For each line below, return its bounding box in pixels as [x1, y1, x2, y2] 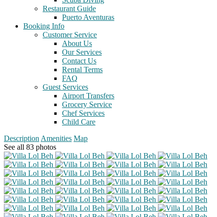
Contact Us [62, 57, 96, 65]
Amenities [41, 134, 72, 143]
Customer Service [43, 31, 97, 39]
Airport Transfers [62, 92, 114, 100]
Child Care [62, 118, 95, 126]
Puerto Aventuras [62, 13, 114, 22]
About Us [62, 39, 92, 48]
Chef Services [62, 109, 105, 118]
